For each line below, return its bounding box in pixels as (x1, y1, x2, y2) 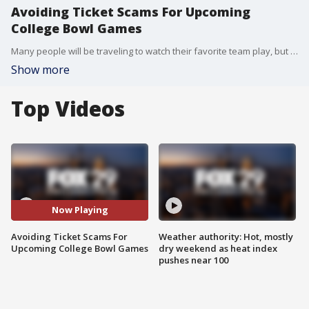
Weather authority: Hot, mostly (159, 230, 293, 243)
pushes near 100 (159, 253, 228, 266)
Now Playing (51, 203, 108, 217)
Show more (11, 62, 70, 77)
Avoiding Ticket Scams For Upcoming (11, 3, 250, 20)
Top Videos (11, 94, 125, 123)
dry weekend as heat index (159, 241, 277, 255)
